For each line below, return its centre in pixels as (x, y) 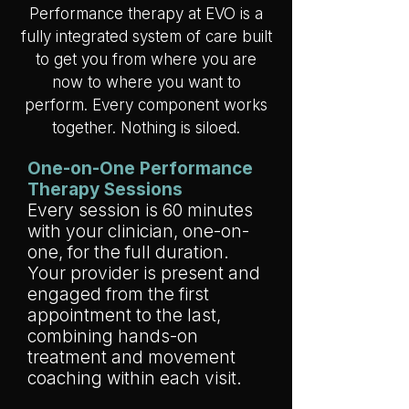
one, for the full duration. (128, 252)
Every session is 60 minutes (140, 210)
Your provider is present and (144, 273)
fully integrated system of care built (146, 37)
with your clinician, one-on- (138, 231)
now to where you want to (146, 82)
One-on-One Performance (140, 168)
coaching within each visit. (135, 378)
